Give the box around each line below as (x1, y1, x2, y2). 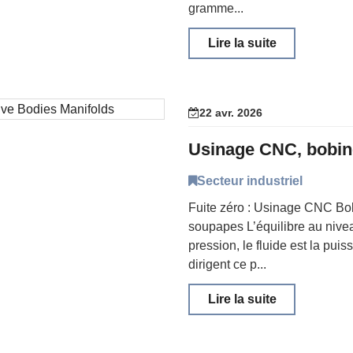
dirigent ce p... (188, 258, 266, 271)
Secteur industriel (197, 174, 303, 188)
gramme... (188, 2, 243, 15)
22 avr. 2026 (199, 106, 262, 119)
